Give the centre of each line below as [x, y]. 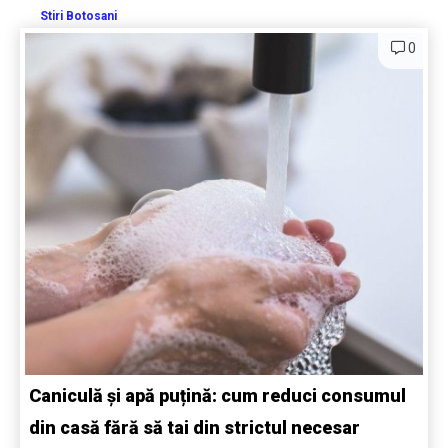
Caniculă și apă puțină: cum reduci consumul [217, 396]
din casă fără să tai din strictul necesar [194, 428]
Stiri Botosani [78, 16]
